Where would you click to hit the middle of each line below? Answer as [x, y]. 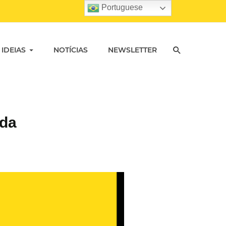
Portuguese [121, 8]
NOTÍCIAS [71, 50]
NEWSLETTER [132, 50]
